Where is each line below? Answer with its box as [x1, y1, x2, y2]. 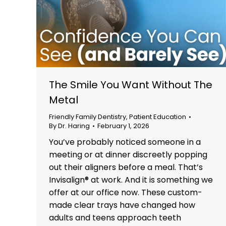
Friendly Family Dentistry [49, 111, 126, 122]
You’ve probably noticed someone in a [49, 136, 201, 148]
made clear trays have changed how [49, 199, 195, 211]
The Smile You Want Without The [49, 77, 212, 92]
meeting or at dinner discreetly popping [49, 148, 207, 160]
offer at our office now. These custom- [49, 186, 202, 198]
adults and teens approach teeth [49, 211, 181, 223]
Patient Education [129, 111, 186, 122]
